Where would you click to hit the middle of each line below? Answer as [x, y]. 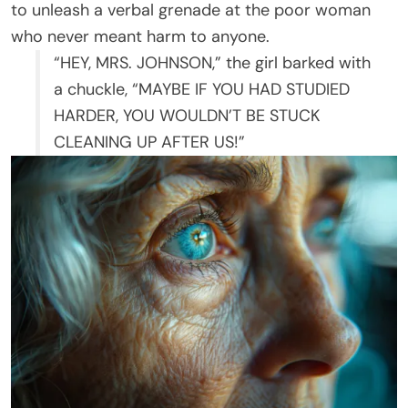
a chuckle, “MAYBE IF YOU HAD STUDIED [202, 90]
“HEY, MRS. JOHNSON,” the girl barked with [212, 63]
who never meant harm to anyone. [140, 37]
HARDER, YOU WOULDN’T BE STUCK [187, 116]
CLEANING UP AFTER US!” [149, 143]
